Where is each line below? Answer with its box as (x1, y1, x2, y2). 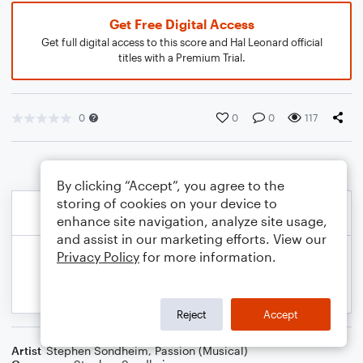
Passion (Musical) (155, 344, 248, 357)
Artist (11, 344, 41, 357)
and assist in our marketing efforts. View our (57, 231, 327, 246)
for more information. (139, 249, 276, 264)
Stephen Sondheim (46, 344, 148, 357)
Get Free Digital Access (109, 16, 254, 32)
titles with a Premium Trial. (117, 51, 246, 64)
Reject (177, 307, 207, 321)
